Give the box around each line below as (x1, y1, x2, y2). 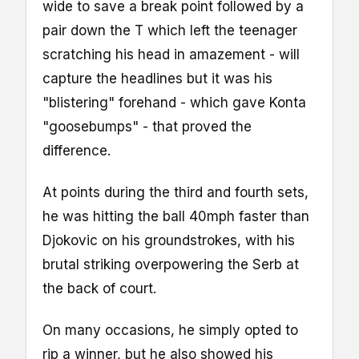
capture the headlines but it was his (42, 70, 272, 87)
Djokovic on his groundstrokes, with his (42, 232, 295, 248)
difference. (42, 142, 111, 159)
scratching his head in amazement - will (42, 46, 300, 63)
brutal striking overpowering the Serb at (42, 256, 299, 272)
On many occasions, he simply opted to (42, 321, 298, 338)
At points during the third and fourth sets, (42, 184, 309, 200)
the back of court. (42, 280, 156, 296)
